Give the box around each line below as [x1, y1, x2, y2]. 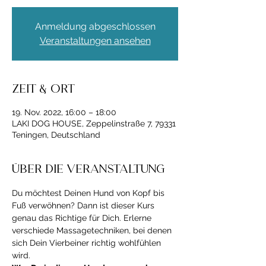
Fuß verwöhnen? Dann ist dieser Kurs [12, 201, 157, 210]
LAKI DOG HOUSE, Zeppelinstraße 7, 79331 [12, 119, 176, 128]
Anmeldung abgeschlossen [34, 21, 156, 32]
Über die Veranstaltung [12, 164, 164, 176]
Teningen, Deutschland [12, 130, 100, 140]
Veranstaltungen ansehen [39, 35, 151, 46]
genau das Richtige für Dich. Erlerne [12, 213, 154, 223]
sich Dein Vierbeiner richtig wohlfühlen [12, 238, 163, 248]
